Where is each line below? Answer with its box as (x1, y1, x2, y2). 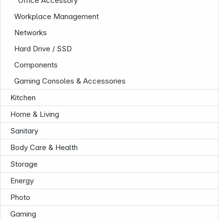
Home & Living (10, 109, 59, 119)
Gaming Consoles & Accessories (14, 76, 126, 86)
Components (14, 60, 58, 69)
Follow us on (83, 33, 136, 44)
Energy (10, 176, 34, 185)
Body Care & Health (10, 143, 78, 152)
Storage (10, 159, 38, 169)
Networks (14, 28, 47, 37)
